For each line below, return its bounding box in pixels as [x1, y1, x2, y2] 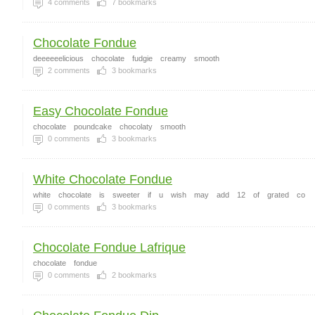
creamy [160, 54, 186, 63]
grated [267, 191, 289, 199]
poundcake [74, 122, 112, 131]
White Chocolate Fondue [33, 172, 172, 186]
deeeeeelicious [33, 54, 84, 63]
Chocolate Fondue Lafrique [33, 240, 186, 255]
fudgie [132, 54, 153, 63]
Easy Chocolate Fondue [33, 104, 168, 118]
